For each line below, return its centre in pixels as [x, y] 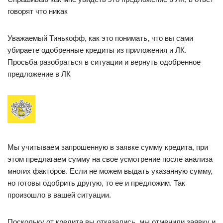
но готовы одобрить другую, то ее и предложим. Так [96, 183]
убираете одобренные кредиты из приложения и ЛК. [97, 50]
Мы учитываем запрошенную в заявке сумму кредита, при [108, 147]
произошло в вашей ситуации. [59, 195]
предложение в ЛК [39, 74]
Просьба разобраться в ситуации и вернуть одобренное [104, 62]
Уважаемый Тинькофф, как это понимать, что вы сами [100, 38]
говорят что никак [38, 11]
